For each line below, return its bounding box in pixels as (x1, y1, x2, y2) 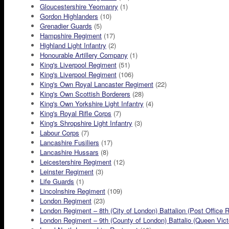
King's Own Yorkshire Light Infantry (40, 99, 144, 108)
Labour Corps (40, 128, 79, 138)
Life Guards (40, 176, 74, 186)
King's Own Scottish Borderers (40, 89, 130, 99)
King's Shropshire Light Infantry (40, 118, 132, 128)
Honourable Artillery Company (40, 50, 128, 60)
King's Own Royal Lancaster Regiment (40, 79, 153, 89)
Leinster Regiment (40, 167, 94, 176)
